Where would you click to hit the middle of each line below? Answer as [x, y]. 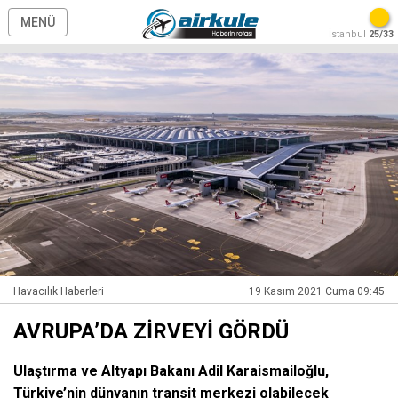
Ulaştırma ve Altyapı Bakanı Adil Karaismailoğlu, [171, 371]
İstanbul [349, 34]
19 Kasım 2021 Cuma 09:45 [317, 292]
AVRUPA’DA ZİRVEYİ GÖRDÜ [151, 332]
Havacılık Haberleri [59, 292]
